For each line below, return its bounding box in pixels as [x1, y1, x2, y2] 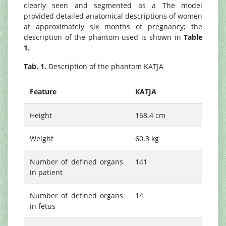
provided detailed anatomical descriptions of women [24, 11, 202, 21]
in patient [30, 167, 63, 178]
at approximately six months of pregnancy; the [24, 22, 202, 32]
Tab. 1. [24, 62, 46, 72]
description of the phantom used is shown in [24, 32, 184, 42]
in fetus [30, 201, 55, 211]
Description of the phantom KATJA [46, 62, 163, 72]
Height [30, 110, 52, 121]
